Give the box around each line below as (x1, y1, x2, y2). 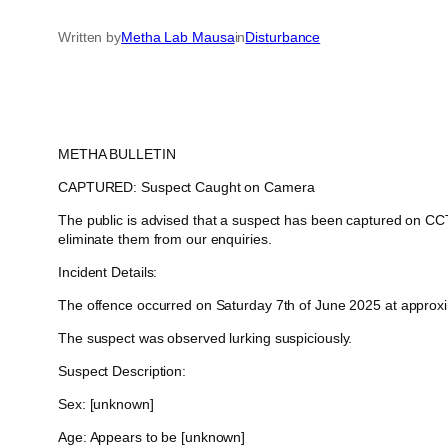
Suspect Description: (58, 363, 186, 380)
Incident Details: (58, 264, 158, 281)
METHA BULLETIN (58, 146, 176, 163)
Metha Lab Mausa (121, 29, 235, 46)
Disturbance (245, 29, 321, 46)
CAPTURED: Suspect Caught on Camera (58, 179, 315, 196)
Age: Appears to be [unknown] (58, 429, 246, 446)
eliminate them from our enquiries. (58, 231, 272, 248)
